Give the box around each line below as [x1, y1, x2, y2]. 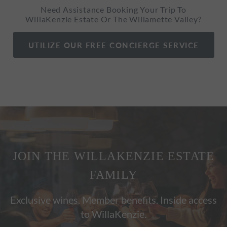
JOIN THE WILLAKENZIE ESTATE [12, 149, 215, 163]
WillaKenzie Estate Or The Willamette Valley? [25, 14, 202, 24]
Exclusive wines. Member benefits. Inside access [10, 194, 217, 206]
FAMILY [89, 168, 138, 182]
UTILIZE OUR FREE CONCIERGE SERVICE [28, 40, 199, 51]
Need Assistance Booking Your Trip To [41, 5, 186, 15]
